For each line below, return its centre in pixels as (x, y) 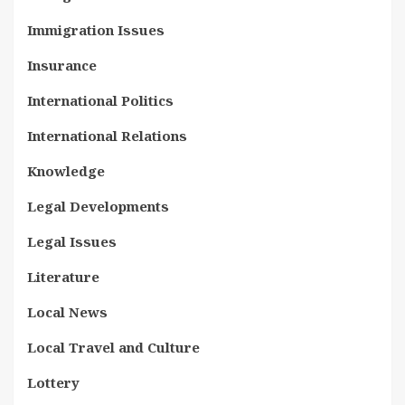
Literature (63, 277)
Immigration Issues (96, 30)
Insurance (62, 65)
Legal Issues (72, 241)
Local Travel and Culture (113, 347)
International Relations (107, 136)
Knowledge (66, 171)
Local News (67, 312)
